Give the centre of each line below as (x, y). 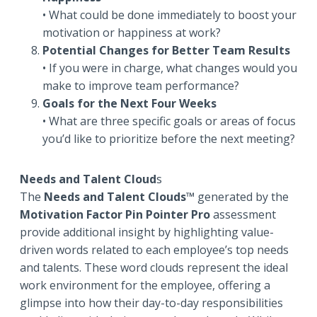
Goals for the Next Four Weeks (129, 104)
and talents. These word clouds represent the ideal (154, 268)
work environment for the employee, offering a (145, 286)
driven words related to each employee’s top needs (154, 250)
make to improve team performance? (141, 86)
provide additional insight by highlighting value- (147, 232)
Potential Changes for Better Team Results (166, 51)
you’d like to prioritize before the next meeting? (169, 139)
